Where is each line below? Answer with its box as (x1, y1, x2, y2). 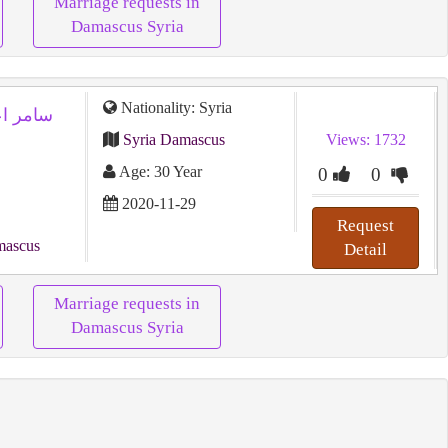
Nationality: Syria (116, 99, 232, 116)
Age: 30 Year (115, 163, 202, 180)
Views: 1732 (325, 131, 406, 148)
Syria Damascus (122, 131, 225, 148)
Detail (344, 240, 388, 259)
